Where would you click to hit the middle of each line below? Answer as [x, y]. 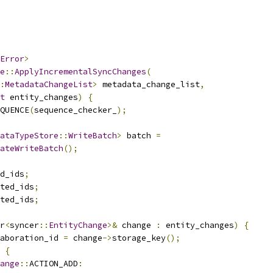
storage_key [139, 238]
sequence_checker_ [76, 110]
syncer [24, 225]
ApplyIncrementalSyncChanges [80, 72]
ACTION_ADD [54, 264]
